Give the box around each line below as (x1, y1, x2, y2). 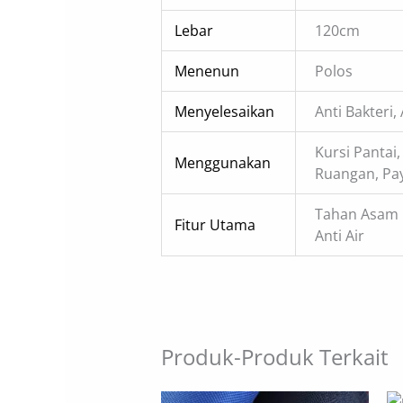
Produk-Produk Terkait (160, 341, 389, 372)
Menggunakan (175, 152, 272, 173)
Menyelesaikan (175, 101, 275, 121)
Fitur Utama (175, 214, 256, 235)
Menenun (175, 60, 240, 81)
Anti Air (315, 225, 365, 246)
